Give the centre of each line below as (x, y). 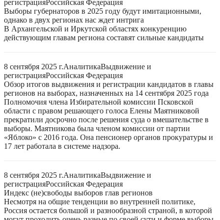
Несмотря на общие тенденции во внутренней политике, (100, 202)
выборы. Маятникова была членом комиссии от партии (97, 128)
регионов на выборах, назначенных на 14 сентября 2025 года (106, 93)
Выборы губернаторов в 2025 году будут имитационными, (103, 11)
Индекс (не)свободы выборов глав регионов (78, 193)
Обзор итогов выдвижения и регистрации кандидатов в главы (109, 84)
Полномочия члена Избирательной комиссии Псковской (99, 102)
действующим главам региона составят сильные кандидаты (104, 38)
